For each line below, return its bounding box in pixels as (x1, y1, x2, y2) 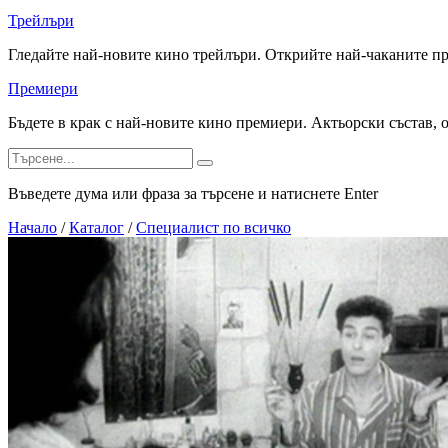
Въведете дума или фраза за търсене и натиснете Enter (8, 185, 378, 202)
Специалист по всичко (136, 219, 291, 236)
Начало (8, 219, 57, 236)
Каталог (69, 219, 124, 236)
